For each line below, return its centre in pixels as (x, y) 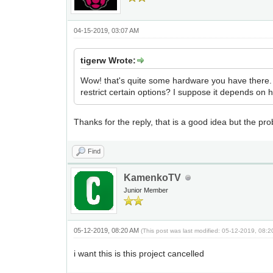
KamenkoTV (153, 178)
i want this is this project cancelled (139, 253)
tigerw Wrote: (108, 60)
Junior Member (146, 190)
